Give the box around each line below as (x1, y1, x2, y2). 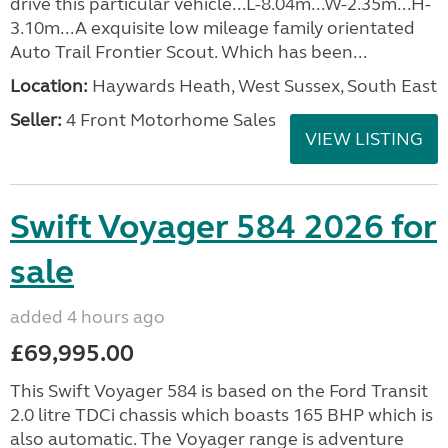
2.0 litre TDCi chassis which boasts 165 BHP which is (10, 404, 433, 426)
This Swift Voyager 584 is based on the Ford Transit (10, 380, 428, 402)
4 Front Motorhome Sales (62, 109, 276, 131)
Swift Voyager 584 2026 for (10, 206, 437, 248)
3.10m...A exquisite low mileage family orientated (10, 17, 415, 39)
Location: (10, 75, 88, 97)
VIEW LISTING (305, 128, 423, 150)
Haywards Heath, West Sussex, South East (88, 75, 437, 97)
